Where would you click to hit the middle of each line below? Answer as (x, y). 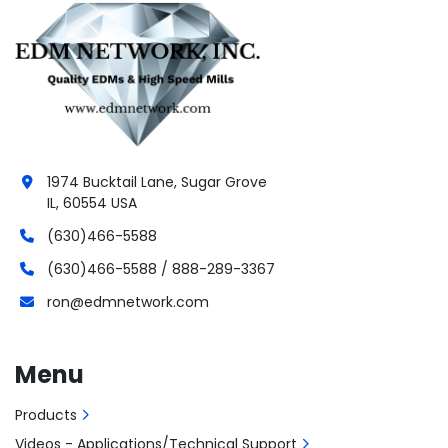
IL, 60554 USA (92, 203)
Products (46, 415)
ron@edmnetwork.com (128, 302)
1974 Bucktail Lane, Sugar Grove (157, 182)
